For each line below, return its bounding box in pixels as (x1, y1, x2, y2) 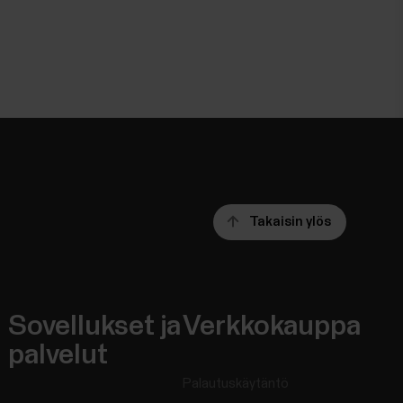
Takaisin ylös (248, 215, 331, 229)
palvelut (8, 341, 109, 371)
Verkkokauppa (182, 312, 361, 342)
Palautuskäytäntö (182, 377, 289, 391)
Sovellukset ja (8, 312, 182, 342)
